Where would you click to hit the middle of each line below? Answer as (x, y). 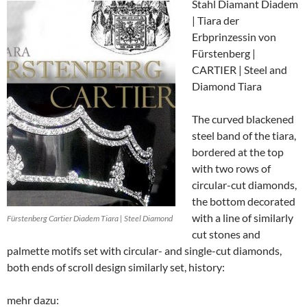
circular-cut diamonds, (244, 185)
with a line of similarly (243, 218)
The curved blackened (243, 119)
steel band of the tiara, (244, 136)
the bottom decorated (244, 201)
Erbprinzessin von (234, 37)
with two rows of (231, 169)
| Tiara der (216, 21)
